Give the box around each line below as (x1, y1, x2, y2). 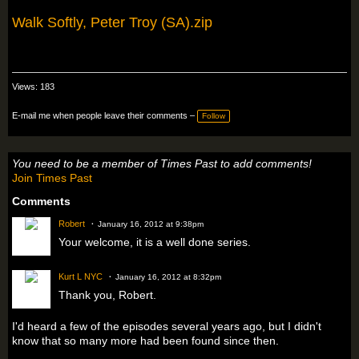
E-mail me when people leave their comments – (12, 111, 195, 121)
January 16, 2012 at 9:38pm (98, 220, 204, 229)
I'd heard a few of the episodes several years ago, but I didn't (12, 320, 321, 333)
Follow (202, 111, 225, 121)
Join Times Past (12, 171, 92, 185)
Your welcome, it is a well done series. (58, 236, 251, 249)
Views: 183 (12, 82, 54, 92)
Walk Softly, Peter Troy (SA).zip (12, 14, 212, 31)
